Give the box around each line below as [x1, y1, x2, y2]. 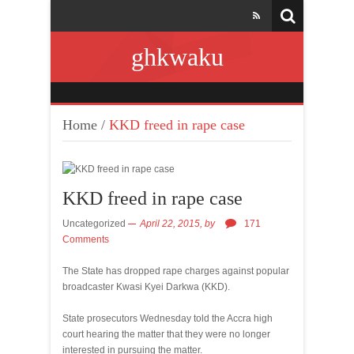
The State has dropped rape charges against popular [62, 265, 289, 277]
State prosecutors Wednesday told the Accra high [62, 313, 273, 324]
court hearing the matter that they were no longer [62, 329, 270, 340]
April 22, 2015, [140, 218, 205, 229]
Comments [62, 234, 109, 245]
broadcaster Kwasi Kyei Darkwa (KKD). [62, 281, 230, 292]
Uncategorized [62, 218, 126, 229]
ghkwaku [130, 43, 224, 71]
